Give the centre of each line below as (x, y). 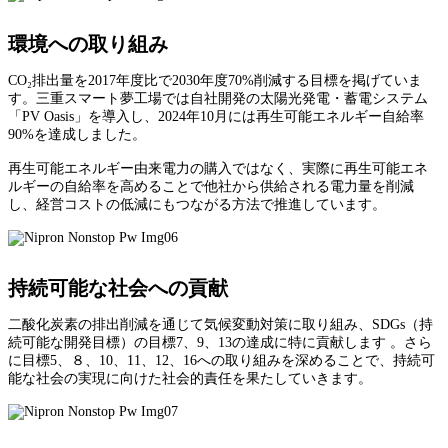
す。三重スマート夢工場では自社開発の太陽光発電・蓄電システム (218, 99)
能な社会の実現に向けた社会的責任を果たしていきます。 (190, 379)
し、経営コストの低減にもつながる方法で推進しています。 (197, 205)
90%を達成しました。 (77, 135)
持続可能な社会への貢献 (118, 288)
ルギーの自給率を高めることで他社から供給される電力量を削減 (211, 187)
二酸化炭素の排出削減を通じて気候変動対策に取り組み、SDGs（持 (220, 325)
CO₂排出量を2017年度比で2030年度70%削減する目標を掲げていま (215, 81)
